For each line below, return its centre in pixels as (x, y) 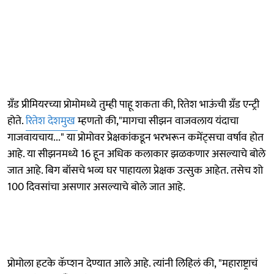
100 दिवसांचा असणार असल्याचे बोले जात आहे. (96, 187)
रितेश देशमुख (52, 121)
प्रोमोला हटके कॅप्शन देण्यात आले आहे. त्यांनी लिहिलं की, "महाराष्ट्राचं (132, 263)
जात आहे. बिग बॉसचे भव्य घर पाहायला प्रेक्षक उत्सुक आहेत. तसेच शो (135, 170)
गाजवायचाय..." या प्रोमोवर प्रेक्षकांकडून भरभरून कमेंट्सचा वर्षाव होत (135, 137)
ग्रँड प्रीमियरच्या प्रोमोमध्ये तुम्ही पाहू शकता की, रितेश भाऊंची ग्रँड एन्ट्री (133, 104)
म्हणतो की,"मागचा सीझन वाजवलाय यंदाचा (158, 121)
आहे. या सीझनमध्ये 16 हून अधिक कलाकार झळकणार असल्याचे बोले (136, 154)
